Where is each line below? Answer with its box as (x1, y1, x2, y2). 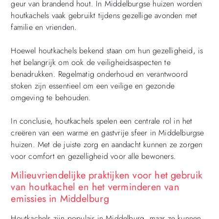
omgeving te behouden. (11, 92, 91, 104)
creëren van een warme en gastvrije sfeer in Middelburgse (11, 127, 204, 139)
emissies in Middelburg (11, 191, 109, 206)
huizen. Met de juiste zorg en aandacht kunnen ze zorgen (11, 139, 203, 151)
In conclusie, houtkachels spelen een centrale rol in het (11, 115, 193, 127)
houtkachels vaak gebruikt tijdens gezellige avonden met (11, 10, 197, 22)
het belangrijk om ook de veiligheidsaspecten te (11, 57, 171, 68)
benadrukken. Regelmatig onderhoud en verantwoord (11, 68, 188, 80)
